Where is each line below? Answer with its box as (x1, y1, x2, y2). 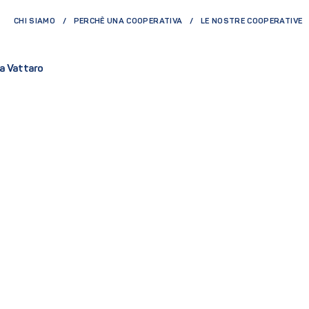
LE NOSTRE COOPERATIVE (200, 17, 303, 26)
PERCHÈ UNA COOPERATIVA (73, 17, 183, 26)
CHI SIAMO (13, 17, 55, 26)
